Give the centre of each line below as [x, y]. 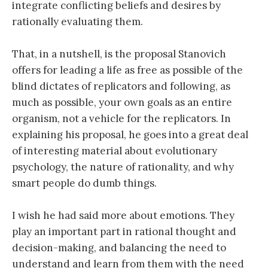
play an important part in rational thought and [124, 232]
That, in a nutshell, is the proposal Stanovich [119, 54]
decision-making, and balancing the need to [119, 248]
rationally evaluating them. [77, 21]
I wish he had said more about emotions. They [123, 216]
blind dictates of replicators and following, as [121, 86]
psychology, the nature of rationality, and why [123, 167]
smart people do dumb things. [84, 183]
